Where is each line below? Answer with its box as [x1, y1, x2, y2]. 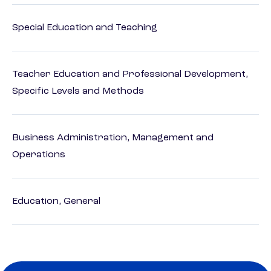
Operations [12, 150, 65, 160]
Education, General [12, 197, 100, 207]
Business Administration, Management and [12, 133, 214, 143]
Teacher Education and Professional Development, [12, 70, 248, 80]
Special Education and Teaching [12, 23, 157, 33]
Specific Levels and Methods [12, 87, 144, 97]
